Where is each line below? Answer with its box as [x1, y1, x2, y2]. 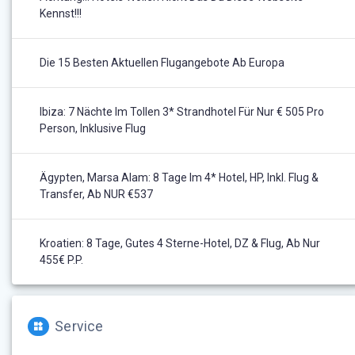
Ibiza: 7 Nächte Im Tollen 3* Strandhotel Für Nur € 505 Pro [40, 105, 324, 119]
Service [55, 319, 104, 335]
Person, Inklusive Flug [40, 122, 146, 136]
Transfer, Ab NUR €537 [40, 188, 153, 201]
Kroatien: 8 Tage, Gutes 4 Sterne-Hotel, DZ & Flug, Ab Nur [40, 237, 320, 250]
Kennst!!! [40, 7, 82, 21]
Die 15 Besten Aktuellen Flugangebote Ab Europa [40, 56, 284, 70]
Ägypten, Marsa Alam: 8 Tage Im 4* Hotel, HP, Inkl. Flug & [40, 171, 319, 185]
